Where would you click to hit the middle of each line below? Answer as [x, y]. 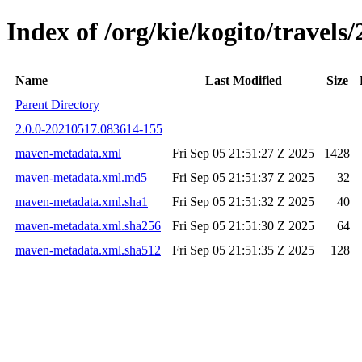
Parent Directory [57, 104]
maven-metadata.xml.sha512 [88, 250]
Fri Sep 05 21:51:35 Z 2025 [243, 250]
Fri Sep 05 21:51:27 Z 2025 [243, 153]
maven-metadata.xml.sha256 [88, 225]
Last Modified [243, 80]
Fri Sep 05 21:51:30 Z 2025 [243, 225]
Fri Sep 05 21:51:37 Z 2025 [243, 177]
